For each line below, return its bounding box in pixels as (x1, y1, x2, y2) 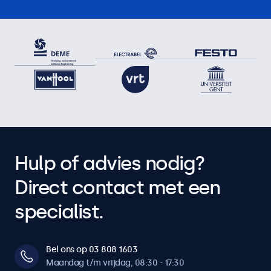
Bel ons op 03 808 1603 (46, 244, 137, 255)
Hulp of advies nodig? (15, 152, 205, 175)
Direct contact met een (15, 176, 220, 199)
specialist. (15, 200, 103, 223)
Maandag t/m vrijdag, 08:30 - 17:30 (46, 258, 184, 268)
